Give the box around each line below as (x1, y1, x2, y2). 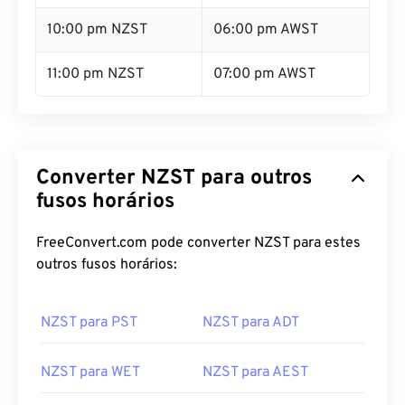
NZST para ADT (202, 314, 299, 332)
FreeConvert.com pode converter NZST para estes (36, 234, 361, 252)
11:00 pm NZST (47, 65, 144, 83)
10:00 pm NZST (47, 21, 147, 39)
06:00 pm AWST (213, 21, 318, 39)
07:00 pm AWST (213, 65, 316, 83)
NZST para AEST (202, 363, 308, 381)
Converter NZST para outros (36, 165, 312, 192)
